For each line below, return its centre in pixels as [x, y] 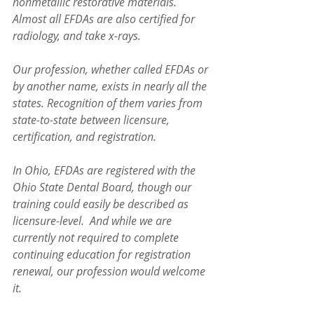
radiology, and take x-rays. [77, 36]
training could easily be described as [102, 204]
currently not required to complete [97, 238]
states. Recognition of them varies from [109, 103]
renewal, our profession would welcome [110, 271]
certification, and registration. [86, 137]
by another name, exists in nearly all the [111, 86]
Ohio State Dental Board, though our [103, 187]
